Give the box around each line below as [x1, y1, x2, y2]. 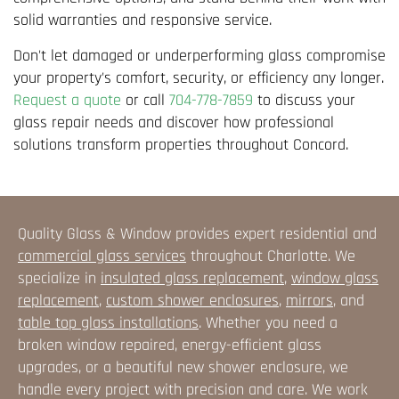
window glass [291, 267, 379, 289]
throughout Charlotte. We [186, 245, 355, 266]
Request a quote [13, 89, 121, 110]
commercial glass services [18, 245, 186, 266]
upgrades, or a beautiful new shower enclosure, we [18, 356, 348, 378]
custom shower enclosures [106, 289, 279, 311]
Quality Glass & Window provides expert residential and [18, 223, 377, 244]
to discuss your [253, 89, 355, 110]
